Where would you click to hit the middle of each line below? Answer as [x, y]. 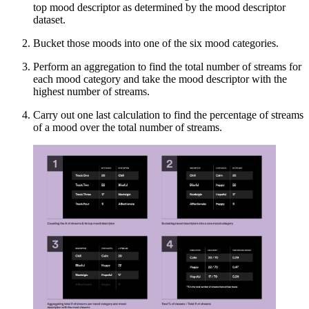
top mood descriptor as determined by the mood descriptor [159, 8]
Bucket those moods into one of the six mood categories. [156, 43]
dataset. [49, 20]
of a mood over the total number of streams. [128, 128]
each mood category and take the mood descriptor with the [160, 79]
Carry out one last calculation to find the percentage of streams [168, 115]
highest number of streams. [91, 92]
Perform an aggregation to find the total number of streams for [167, 67]
